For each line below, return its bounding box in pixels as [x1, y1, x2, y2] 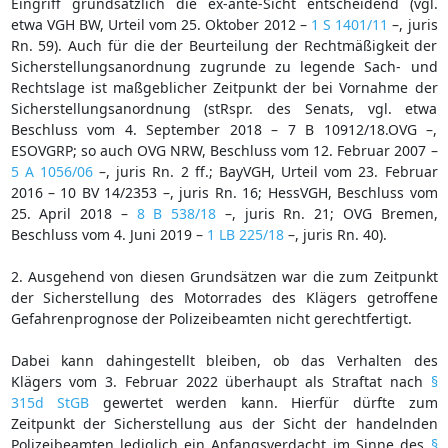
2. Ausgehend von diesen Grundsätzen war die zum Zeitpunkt [10, 266, 438, 286]
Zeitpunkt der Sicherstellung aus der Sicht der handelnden [10, 413, 438, 433]
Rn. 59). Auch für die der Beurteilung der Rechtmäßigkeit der [10, 35, 438, 55]
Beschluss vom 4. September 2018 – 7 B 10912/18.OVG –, [10, 119, 438, 139]
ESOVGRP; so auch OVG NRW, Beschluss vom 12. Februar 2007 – [10, 140, 438, 160]
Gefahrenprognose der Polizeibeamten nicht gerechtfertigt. [10, 308, 412, 328]
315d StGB [10, 392, 90, 412]
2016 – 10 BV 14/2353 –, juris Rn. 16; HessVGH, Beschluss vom [10, 182, 438, 202]
